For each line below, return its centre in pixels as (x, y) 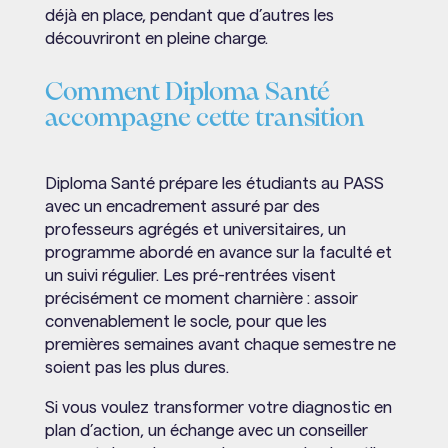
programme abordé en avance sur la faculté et (218, 252)
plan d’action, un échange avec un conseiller (206, 430)
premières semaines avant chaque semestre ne (220, 344)
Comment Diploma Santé (187, 92)
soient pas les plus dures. (136, 367)
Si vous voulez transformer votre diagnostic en (218, 407)
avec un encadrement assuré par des (182, 206)
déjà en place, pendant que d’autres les (189, 15)
